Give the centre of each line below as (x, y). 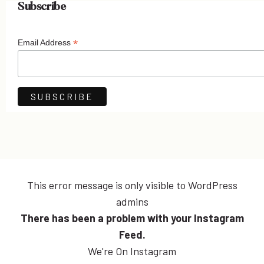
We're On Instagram (132, 251)
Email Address (45, 43)
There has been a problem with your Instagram (132, 218)
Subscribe (42, 8)
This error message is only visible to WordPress (132, 185)
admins (132, 202)
